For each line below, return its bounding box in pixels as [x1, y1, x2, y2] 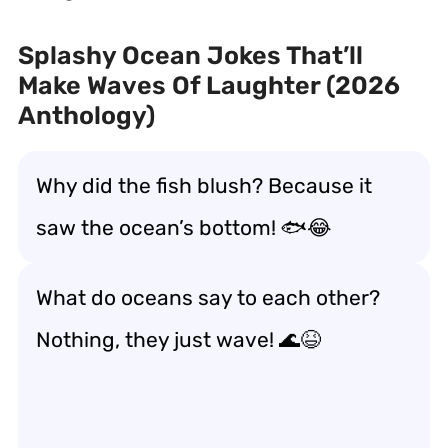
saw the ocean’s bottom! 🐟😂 [36, 215, 332, 240]
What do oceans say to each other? [36, 285, 380, 310]
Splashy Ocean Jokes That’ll [18, 41, 363, 70]
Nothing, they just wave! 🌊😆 [36, 327, 321, 352]
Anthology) [18, 101, 155, 130]
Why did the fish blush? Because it [36, 173, 372, 198]
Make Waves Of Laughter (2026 [18, 71, 400, 100]
